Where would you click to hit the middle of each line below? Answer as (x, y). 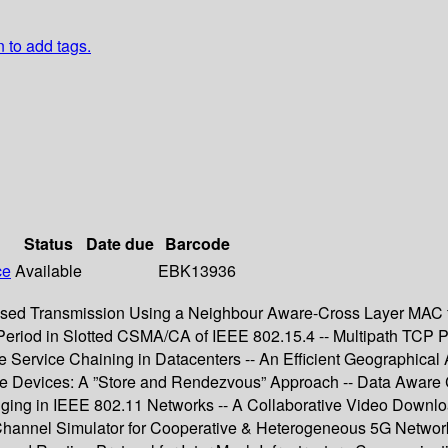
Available (48, 271)
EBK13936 (197, 271)
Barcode (197, 244)
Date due (120, 244)
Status (48, 244)
